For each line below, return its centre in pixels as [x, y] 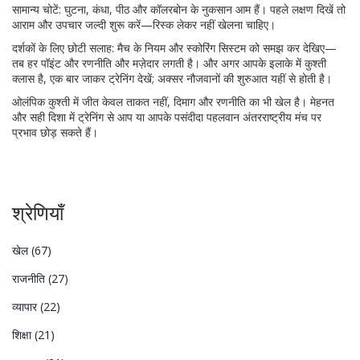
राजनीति [30, 278]
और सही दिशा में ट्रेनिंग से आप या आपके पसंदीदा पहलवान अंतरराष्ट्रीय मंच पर [167, 117]
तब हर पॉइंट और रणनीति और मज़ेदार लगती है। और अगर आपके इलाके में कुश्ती [169, 63]
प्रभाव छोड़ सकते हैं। [55, 132]
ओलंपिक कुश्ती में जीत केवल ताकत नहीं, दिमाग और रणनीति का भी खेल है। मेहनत [173, 102]
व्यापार [26, 307]
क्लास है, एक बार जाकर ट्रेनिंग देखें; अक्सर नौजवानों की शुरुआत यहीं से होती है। [172, 78]
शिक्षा [23, 335]
